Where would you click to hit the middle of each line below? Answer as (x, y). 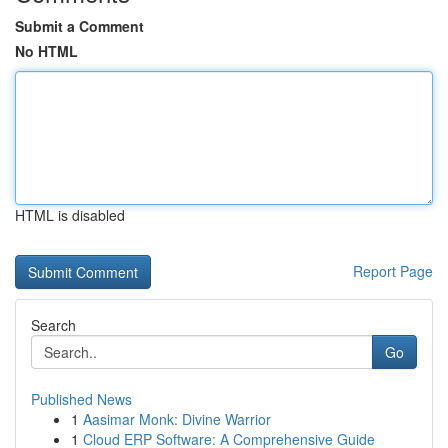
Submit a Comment (79, 26)
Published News (81, 399)
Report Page (393, 271)
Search (53, 325)
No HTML (46, 51)
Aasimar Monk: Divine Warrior (177, 419)
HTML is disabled (70, 215)
